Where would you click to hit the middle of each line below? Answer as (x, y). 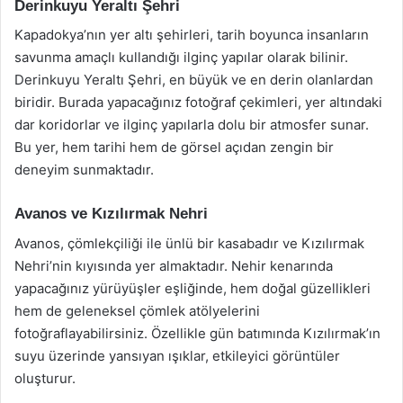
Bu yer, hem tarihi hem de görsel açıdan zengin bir (174, 147)
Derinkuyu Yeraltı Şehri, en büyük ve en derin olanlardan (194, 80)
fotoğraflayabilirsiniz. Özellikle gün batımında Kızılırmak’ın (197, 333)
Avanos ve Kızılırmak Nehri (111, 214)
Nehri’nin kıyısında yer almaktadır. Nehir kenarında (174, 265)
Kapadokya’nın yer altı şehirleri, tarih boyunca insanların (192, 35)
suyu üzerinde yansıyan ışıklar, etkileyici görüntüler (177, 355)
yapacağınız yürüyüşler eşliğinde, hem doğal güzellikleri (193, 288)
